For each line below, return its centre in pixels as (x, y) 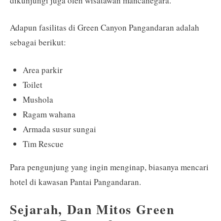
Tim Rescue (43, 144)
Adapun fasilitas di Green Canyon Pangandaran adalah (105, 27)
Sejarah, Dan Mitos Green (92, 209)
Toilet (32, 84)
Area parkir (42, 70)
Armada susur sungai (59, 129)
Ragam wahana (49, 114)
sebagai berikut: (38, 42)
